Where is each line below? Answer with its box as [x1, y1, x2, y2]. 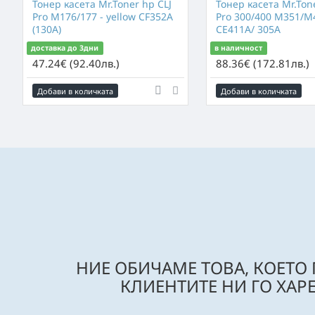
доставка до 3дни [31, 43, 99, 53]
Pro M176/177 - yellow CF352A [32, 10, 173, 23]
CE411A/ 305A [215, 22, 281, 36]
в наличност [214, 43, 263, 53]
